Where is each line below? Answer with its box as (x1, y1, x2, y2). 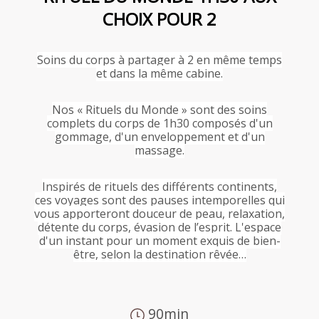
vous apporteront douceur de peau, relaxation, (34, 206, 285, 221)
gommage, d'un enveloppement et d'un (54, 129, 265, 145)
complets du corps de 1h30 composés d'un (46, 115, 273, 131)
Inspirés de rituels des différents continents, (42, 179, 277, 194)
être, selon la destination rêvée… (73, 246, 246, 262)
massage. (135, 142, 184, 158)
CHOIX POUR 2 (103, 7, 216, 31)
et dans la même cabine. (96, 66, 223, 81)
